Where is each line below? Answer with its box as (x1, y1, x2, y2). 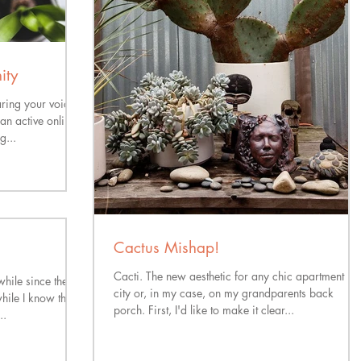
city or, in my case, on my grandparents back (114, 285, 334, 301)
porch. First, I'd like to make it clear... (114, 302, 294, 317)
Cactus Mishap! (114, 238, 219, 258)
